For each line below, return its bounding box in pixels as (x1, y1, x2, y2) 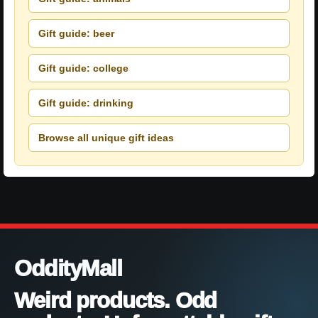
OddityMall (14, 256, 122, 282)
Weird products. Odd (14, 288, 217, 314)
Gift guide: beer (38, 27, 114, 39)
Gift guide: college (38, 62, 128, 74)
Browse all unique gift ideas (38, 131, 174, 143)
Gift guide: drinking (38, 97, 133, 109)
